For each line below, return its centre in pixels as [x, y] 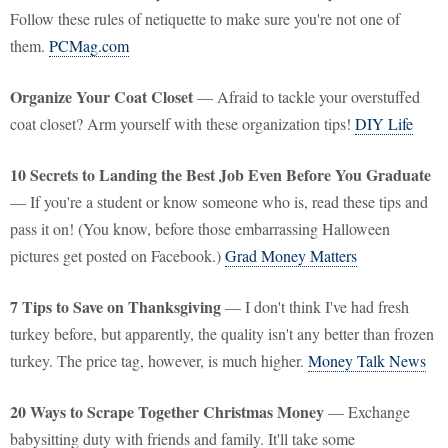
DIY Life [384, 124]
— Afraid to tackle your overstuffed [306, 97]
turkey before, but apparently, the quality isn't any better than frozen [222, 334]
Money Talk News [367, 361]
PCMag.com [89, 46]
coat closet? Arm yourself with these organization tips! [182, 124]
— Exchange [367, 412]
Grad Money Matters [291, 256]
